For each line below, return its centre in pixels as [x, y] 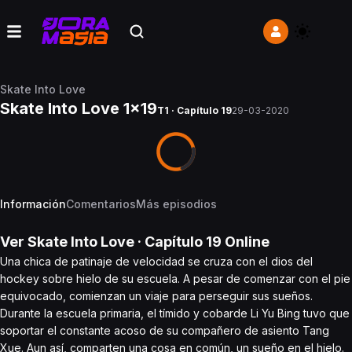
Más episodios [176, 204]
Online [246, 242]
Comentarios [101, 204]
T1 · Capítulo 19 [194, 110]
